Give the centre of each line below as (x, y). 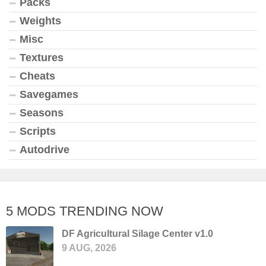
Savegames (49, 94)
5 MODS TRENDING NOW (85, 211)
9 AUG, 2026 (89, 248)
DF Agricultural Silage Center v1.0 (137, 233)
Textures (42, 57)
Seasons (42, 113)
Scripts (38, 131)
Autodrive (45, 149)
